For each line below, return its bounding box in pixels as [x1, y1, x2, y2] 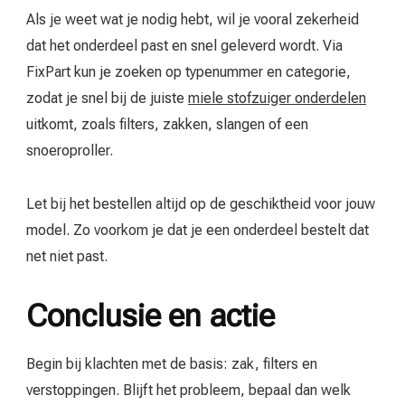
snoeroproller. [26, 141, 113, 159]
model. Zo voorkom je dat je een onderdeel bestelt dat [26, 221, 369, 239]
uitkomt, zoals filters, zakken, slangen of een [26, 115, 308, 133]
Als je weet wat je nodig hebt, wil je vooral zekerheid [26, 10, 359, 28]
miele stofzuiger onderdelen [188, 89, 366, 107]
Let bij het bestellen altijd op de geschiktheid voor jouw [26, 194, 375, 212]
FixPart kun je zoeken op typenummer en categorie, [26, 62, 351, 80]
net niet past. [26, 247, 108, 265]
